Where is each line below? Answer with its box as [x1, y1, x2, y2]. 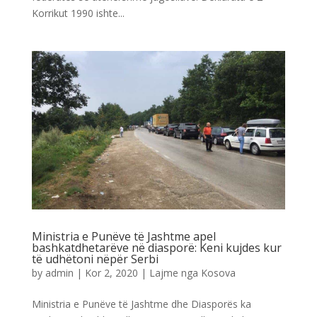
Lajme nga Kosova [149, 265, 236, 279]
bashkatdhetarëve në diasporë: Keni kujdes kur [31, 239, 282, 255]
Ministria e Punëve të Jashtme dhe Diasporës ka [31, 296, 251, 311]
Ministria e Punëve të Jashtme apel [31, 228, 216, 244]
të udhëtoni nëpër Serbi [31, 250, 158, 267]
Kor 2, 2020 [84, 265, 138, 279]
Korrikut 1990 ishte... [31, 6, 125, 20]
